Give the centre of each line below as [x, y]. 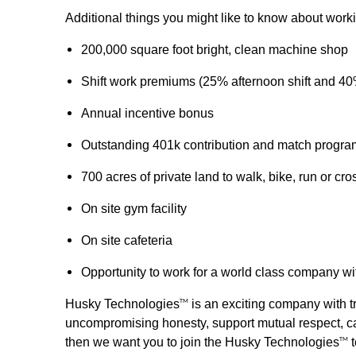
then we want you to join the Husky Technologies [202, 342]
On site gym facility [134, 208]
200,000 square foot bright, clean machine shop [215, 49]
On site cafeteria [127, 240]
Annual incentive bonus [147, 113]
